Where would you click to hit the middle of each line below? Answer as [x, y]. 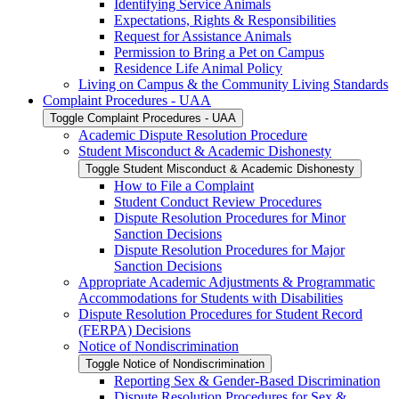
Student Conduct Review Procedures [218, 201]
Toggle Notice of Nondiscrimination [175, 363]
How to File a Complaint [184, 185]
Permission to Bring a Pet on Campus [219, 52]
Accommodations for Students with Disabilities [211, 297]
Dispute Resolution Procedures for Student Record [220, 313]
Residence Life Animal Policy [198, 68]
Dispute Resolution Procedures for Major [229, 249]
